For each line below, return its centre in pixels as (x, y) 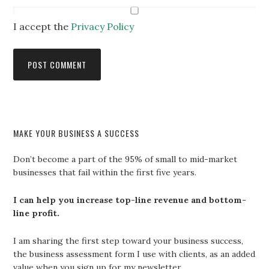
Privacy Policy (103, 27)
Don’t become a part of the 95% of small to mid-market (125, 159)
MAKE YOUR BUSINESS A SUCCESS (77, 133)
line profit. (37, 213)
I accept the (42, 27)
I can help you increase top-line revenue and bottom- (130, 200)
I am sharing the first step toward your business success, (128, 241)
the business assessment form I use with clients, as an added (134, 254)
